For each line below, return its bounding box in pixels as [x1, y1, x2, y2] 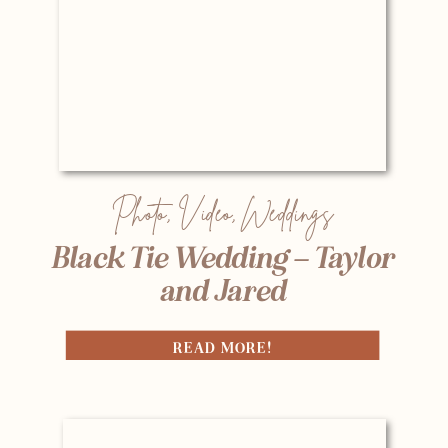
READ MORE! [172, 338, 273, 357]
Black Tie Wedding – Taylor [51, 237, 395, 276]
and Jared [158, 271, 287, 310]
